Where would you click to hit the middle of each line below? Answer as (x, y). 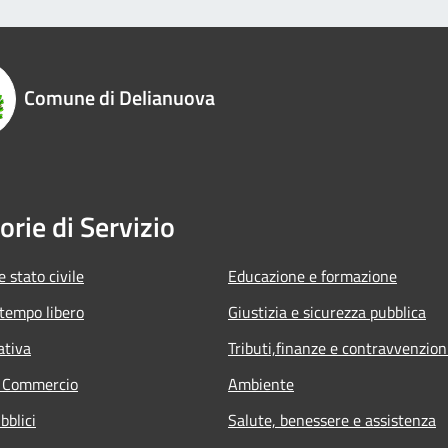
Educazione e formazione (312, 275)
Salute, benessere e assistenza (332, 419)
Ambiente (261, 383)
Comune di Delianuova (119, 97)
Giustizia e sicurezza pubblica (327, 311)
